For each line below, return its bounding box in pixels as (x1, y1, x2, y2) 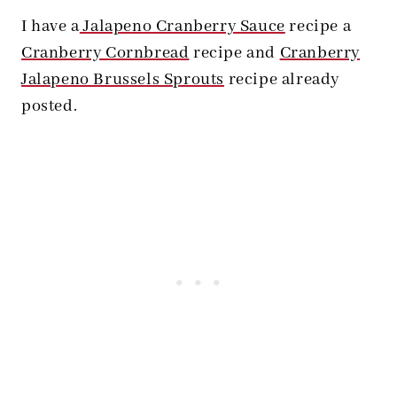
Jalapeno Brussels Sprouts (21, 69, 225, 90)
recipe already (224, 69, 340, 90)
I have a (21, 16, 80, 37)
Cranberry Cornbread (21, 43, 190, 64)
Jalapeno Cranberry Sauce (79, 16, 285, 37)
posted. (21, 96, 78, 117)
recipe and (189, 43, 280, 64)
